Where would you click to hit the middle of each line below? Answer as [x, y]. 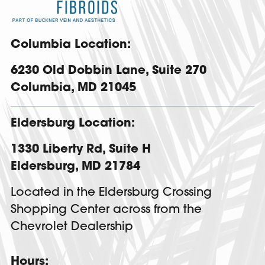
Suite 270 [179, 71]
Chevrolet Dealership [72, 227]
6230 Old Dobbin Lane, [80, 71]
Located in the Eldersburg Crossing [111, 193]
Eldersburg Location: [73, 124]
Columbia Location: [71, 45]
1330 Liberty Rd [56, 150]
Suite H [130, 150]
